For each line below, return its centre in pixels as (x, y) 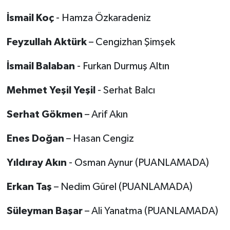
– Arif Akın (106, 114)
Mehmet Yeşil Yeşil (51, 90)
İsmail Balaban (41, 66)
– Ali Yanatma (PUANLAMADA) (150, 211)
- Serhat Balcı (125, 90)
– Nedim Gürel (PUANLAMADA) (123, 187)
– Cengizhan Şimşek (131, 42)
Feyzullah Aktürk (46, 42)
